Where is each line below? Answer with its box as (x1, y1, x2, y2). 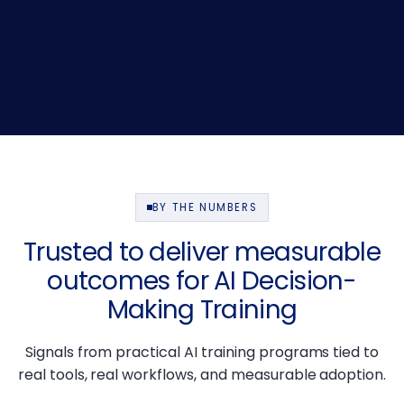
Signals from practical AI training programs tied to (24, 341, 380, 363)
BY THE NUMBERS (151, 199, 258, 215)
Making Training (106, 291, 298, 327)
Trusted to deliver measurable (23, 234, 381, 270)
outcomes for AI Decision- (47, 262, 357, 298)
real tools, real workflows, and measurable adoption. (17, 363, 387, 385)
